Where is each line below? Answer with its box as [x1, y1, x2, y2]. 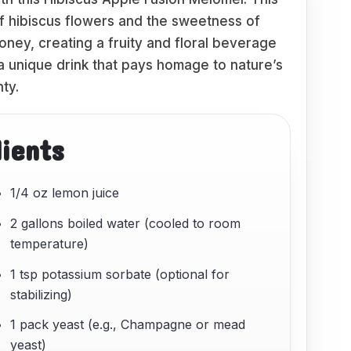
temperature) [10, 235, 89, 251]
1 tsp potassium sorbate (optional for [10, 266, 230, 282]
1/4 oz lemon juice [10, 185, 120, 201]
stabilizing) [10, 286, 73, 302]
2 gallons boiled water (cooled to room [10, 215, 241, 231]
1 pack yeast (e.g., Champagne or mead [10, 317, 246, 333]
